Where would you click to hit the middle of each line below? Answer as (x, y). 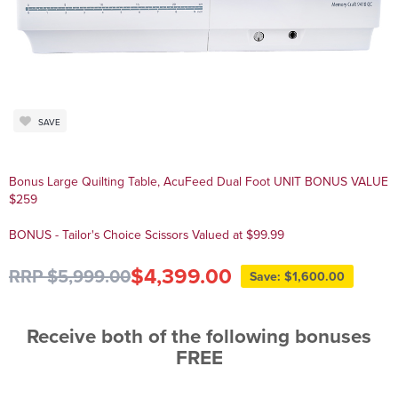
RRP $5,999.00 (69, 276)
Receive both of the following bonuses (199, 336)
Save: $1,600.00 (297, 277)
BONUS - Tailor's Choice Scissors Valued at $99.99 (146, 235)
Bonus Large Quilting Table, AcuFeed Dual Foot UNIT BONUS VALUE (156, 182)
